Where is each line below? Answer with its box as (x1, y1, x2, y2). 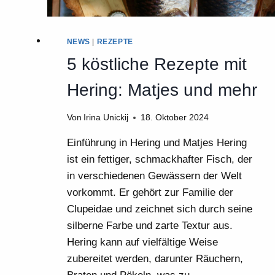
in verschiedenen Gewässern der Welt (66, 170, 242, 182)
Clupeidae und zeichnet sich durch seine (66, 203, 252, 215)
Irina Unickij (83, 113, 128, 123)
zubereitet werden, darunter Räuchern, (66, 253, 243, 265)
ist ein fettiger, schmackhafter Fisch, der (66, 153, 252, 166)
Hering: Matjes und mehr (66, 80, 257, 99)
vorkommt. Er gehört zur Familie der (66, 187, 233, 199)
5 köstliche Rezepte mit (66, 54, 247, 74)
